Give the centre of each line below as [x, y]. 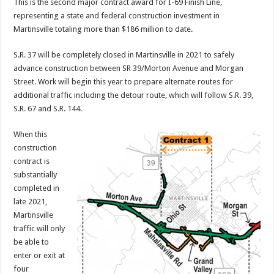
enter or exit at [39, 255]
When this [31, 134]
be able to [31, 242]
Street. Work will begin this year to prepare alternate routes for [124, 81]
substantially [35, 174]
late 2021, [31, 201]
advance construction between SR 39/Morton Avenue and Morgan [129, 68]
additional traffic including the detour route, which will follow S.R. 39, [134, 95]
